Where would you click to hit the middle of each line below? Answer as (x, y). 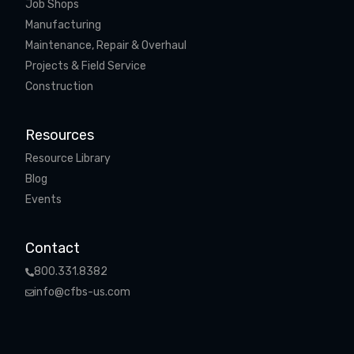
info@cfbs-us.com (82, 292)
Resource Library (68, 158)
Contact (53, 248)
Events (43, 200)
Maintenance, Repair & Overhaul (106, 45)
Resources (60, 135)
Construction (59, 87)
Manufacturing (63, 25)
